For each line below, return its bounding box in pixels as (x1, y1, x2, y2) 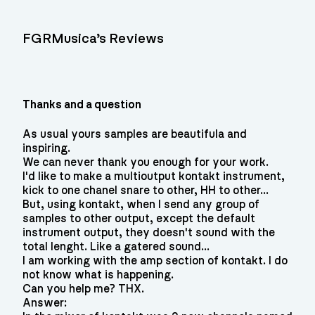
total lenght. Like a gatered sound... (22, 240, 210, 252)
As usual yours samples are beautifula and (22, 128, 247, 140)
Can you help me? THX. (22, 283, 144, 295)
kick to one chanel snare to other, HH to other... (22, 184, 269, 196)
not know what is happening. (22, 269, 174, 281)
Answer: (22, 297, 67, 309)
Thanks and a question (22, 99, 141, 111)
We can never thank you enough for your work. (22, 156, 269, 168)
